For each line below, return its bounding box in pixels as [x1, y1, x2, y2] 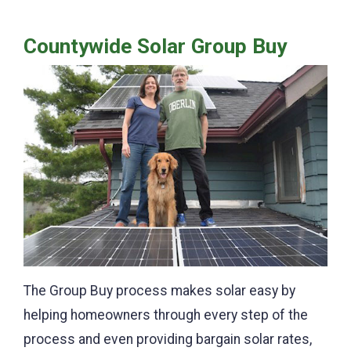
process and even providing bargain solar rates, [24, 331, 312, 347]
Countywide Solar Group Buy [24, 34, 287, 58]
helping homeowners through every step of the [24, 306, 308, 323]
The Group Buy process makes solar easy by [24, 282, 295, 299]
